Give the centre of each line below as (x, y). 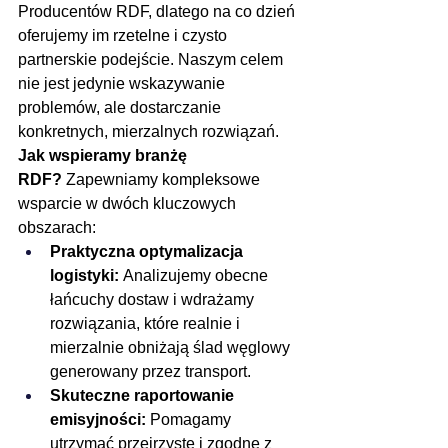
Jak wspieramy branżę (104, 156)
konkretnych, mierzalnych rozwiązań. (148, 132)
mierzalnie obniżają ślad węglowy (172, 348)
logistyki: (84, 276)
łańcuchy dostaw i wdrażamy (154, 300)
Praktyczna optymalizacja (148, 252)
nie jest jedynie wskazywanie (123, 84)
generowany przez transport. (150, 372)
